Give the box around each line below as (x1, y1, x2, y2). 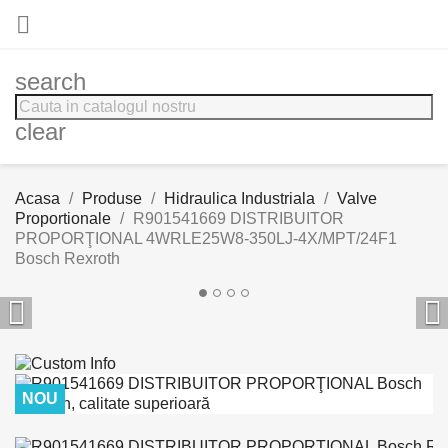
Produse (82, 190, 142, 207)
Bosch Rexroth (15, 250, 120, 267)
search (15, 68, 86, 95)
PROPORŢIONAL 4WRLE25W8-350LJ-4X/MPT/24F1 (15, 230, 397, 247)
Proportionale (15, 210, 111, 227)
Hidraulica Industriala (164, 190, 315, 207)
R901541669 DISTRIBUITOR (133, 210, 344, 227)
